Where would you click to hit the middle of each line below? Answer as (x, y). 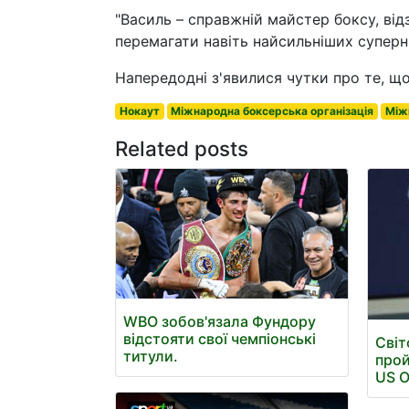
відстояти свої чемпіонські (220, 339)
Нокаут (139, 111)
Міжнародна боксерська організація (273, 111)
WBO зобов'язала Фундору (220, 322)
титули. (151, 357)
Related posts (182, 148)
